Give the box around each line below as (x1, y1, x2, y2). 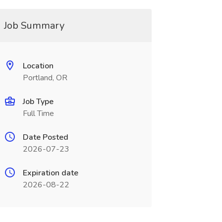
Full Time (22, 108, 54, 119)
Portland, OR (22, 72, 67, 83)
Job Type (22, 96, 54, 107)
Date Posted (22, 132, 68, 143)
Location (22, 60, 54, 71)
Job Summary (3, 19, 64, 32)
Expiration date (22, 167, 78, 178)
